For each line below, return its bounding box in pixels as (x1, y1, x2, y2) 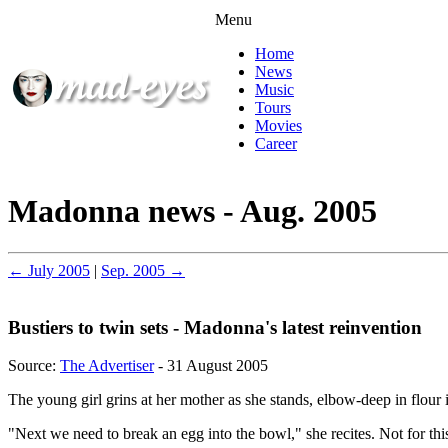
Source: (8, 357, 60, 375)
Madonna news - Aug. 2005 (8, 193, 377, 230)
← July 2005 (8, 261, 90, 279)
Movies (255, 117, 302, 134)
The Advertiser (60, 357, 154, 375)
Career (255, 135, 297, 152)
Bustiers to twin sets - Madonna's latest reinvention (8, 316, 422, 338)
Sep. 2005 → (101, 261, 185, 279)
